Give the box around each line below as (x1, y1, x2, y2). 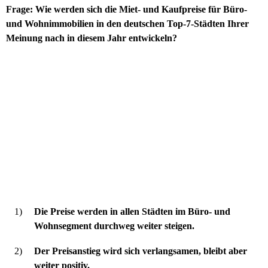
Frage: (6, 4, 33, 14)
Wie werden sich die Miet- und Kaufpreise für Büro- (35, 4, 247, 14)
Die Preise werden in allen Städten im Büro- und (34, 206, 230, 217)
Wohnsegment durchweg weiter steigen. (34, 220, 194, 231)
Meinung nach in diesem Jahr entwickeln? (6, 32, 177, 43)
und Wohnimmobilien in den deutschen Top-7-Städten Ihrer (6, 18, 249, 29)
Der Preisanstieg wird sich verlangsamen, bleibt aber (34, 245, 247, 256)
